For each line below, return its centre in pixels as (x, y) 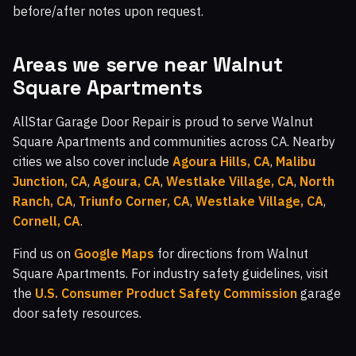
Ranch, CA (43, 201)
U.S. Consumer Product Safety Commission (166, 293)
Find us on (43, 253)
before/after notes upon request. (108, 11)
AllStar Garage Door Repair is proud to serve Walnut (163, 121)
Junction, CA (50, 181)
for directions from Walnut (231, 253)
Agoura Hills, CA (221, 161)
